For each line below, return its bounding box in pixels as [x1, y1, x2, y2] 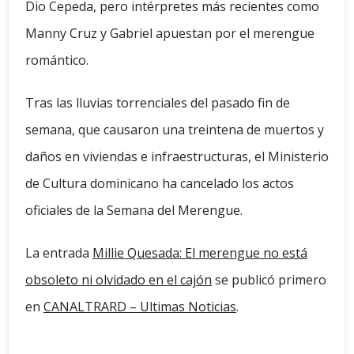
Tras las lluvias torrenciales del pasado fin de [25, 94, 290, 112]
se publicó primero [212, 271, 326, 289]
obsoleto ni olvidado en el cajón [25, 271, 212, 289]
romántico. [25, 51, 88, 70]
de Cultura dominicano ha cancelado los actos [25, 175, 294, 193]
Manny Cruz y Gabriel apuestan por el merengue [25, 24, 314, 43]
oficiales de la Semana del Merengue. [25, 201, 243, 220]
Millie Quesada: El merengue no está [92, 244, 307, 262]
